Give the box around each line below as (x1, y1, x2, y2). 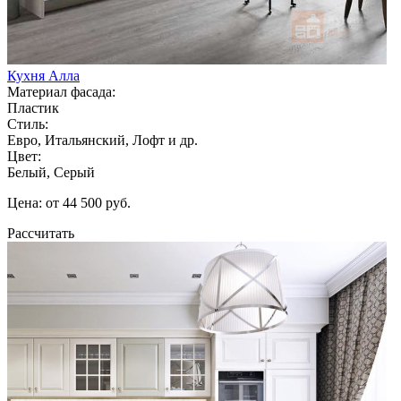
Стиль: (7, 115, 48, 132)
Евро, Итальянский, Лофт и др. (7, 132, 198, 148)
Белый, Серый (7, 164, 95, 180)
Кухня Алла (7, 67, 80, 83)
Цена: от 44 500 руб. (7, 194, 131, 210)
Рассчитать (7, 225, 74, 241)
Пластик (7, 99, 59, 115)
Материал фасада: (7, 83, 115, 99)
